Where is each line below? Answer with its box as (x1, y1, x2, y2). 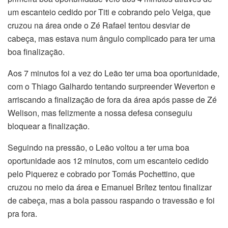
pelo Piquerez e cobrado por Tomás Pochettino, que (8, 168, 195, 180)
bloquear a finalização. (8, 120, 90, 132)
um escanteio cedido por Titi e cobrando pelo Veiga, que (8, 6, 211, 18)
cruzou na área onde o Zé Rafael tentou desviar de (8, 19, 190, 32)
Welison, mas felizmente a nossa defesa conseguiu (8, 107, 192, 119)
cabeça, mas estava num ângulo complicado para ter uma (8, 33, 215, 45)
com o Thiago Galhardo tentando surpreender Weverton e (8, 80, 215, 93)
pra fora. (8, 208, 37, 220)
